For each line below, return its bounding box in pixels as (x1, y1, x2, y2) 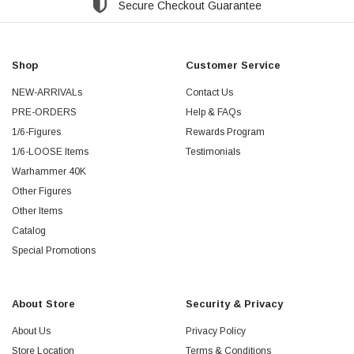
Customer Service (185, 59, 281, 71)
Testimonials (185, 146, 240, 157)
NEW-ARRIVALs (12, 87, 82, 98)
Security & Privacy (185, 298, 283, 310)
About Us (12, 326, 51, 337)
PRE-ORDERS (12, 107, 77, 118)
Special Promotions (12, 245, 96, 256)
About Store (12, 298, 75, 310)
